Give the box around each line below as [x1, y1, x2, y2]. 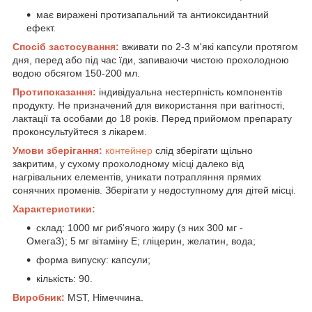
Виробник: [13, 291, 65, 303]
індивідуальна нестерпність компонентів [96, 86, 282, 97]
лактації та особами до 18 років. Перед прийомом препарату [13, 112, 292, 124]
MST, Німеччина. [65, 291, 143, 303]
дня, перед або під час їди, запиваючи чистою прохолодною [13, 54, 289, 65]
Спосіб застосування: [13, 40, 119, 52]
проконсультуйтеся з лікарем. [13, 125, 147, 137]
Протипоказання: [13, 86, 96, 97]
